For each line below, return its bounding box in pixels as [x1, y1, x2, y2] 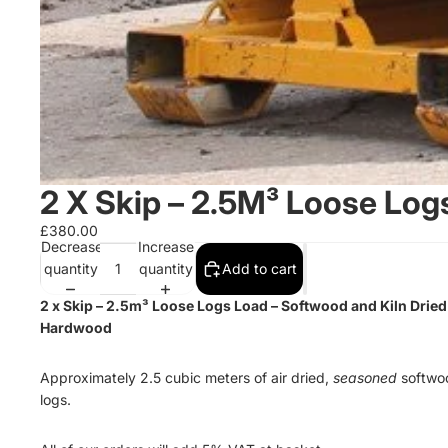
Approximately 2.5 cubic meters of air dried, [40, 369, 329, 386]
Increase [137, 237, 194, 255]
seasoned [333, 369, 397, 386]
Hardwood [40, 319, 112, 336]
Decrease [41, 237, 103, 255]
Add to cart [222, 260, 297, 277]
